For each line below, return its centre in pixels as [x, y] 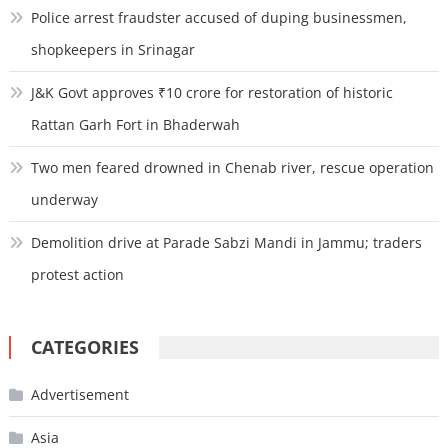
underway [64, 200]
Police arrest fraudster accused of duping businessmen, [218, 18]
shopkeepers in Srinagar [112, 50]
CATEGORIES [84, 347]
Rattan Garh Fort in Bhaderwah [135, 125]
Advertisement [79, 395]
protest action [77, 275]
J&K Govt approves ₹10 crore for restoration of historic [211, 93]
